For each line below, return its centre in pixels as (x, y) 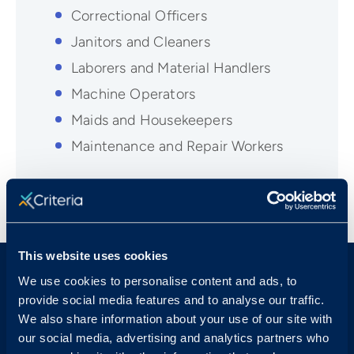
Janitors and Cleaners (141, 42)
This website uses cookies (93, 256)
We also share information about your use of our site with (175, 318)
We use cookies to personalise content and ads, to (158, 281)
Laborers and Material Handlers (171, 68)
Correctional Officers (139, 16)
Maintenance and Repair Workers (177, 146)
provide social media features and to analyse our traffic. (171, 299)
